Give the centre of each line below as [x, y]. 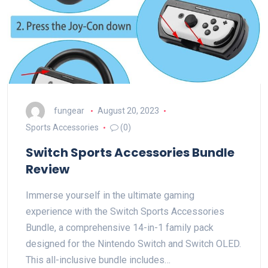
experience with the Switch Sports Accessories [125, 211]
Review [48, 169]
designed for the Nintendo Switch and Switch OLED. [133, 244]
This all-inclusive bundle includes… [98, 260]
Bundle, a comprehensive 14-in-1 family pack [120, 228]
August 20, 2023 [128, 110]
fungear [69, 110]
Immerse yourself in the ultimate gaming [110, 195]
